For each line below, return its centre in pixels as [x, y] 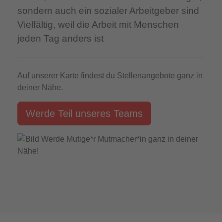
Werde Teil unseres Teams [84, 113]
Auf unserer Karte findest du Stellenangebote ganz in [110, 75]
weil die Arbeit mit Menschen [117, 24]
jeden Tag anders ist [60, 38]
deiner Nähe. [40, 87]
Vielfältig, [36, 24]
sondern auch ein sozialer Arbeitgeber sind [108, 10]
